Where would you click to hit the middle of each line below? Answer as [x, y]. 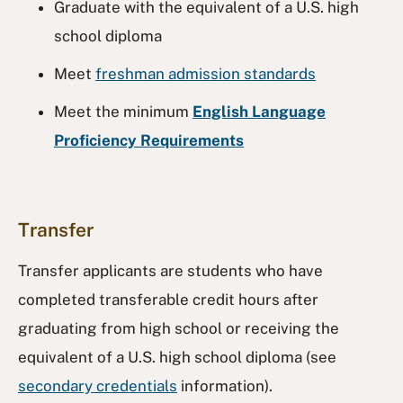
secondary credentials [98, 386]
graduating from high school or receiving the [179, 328]
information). [225, 386]
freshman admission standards [206, 74]
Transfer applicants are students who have [170, 271]
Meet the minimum [123, 112]
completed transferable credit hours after [168, 300]
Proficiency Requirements [149, 140]
